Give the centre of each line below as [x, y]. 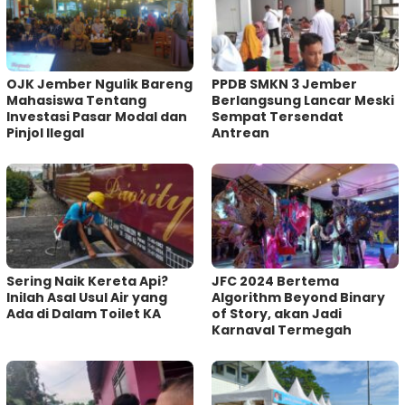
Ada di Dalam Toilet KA [84, 314]
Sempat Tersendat [278, 117]
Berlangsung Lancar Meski [303, 101]
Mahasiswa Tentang [76, 101]
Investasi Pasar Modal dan [97, 117]
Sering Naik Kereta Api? [87, 282]
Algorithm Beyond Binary [298, 298]
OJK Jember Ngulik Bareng [99, 85]
